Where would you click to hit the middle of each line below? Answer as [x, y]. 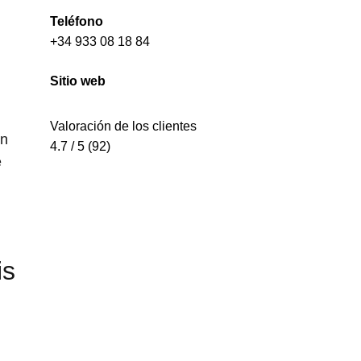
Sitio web [77, 81]
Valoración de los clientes [123, 127]
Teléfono [76, 22]
